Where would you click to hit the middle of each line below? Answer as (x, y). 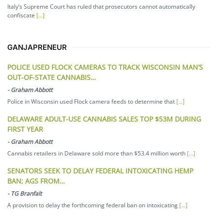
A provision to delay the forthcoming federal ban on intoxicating (93, 205)
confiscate (22, 15)
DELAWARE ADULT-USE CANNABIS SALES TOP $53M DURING (104, 119)
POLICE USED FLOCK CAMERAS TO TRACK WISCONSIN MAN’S (105, 67)
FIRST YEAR (25, 129)
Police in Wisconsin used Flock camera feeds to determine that (92, 102)
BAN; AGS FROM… (36, 181)
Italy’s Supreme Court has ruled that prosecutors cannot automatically (101, 7)
